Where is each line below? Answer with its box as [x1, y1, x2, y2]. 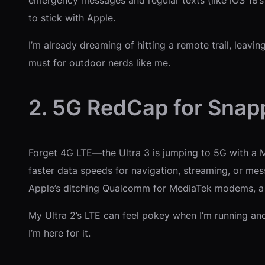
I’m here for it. [28, 227, 91, 239]
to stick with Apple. [28, 11, 115, 24]
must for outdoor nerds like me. [28, 56, 170, 69]
